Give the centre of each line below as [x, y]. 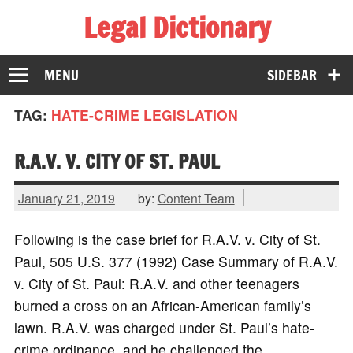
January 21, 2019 [66, 197]
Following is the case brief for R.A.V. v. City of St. [167, 240]
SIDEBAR [292, 75]
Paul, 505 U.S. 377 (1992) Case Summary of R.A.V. [176, 262]
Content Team [196, 197]
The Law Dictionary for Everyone [117, 54]
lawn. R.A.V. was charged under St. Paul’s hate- [164, 328]
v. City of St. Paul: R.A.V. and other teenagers [156, 284]
